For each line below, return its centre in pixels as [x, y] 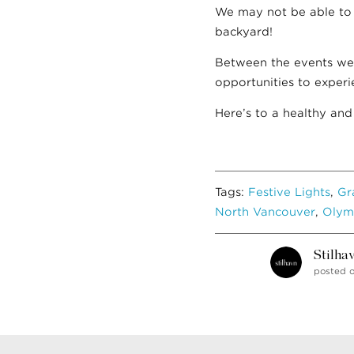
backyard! [246, 31]
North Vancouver [265, 211]
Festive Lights [289, 192]
